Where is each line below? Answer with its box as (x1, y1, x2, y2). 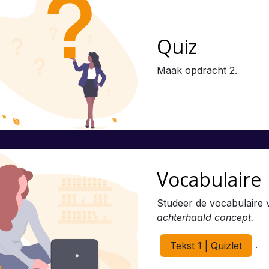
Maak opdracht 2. (156, 64, 237, 76)
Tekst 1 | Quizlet (169, 240, 242, 252)
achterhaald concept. (156, 211, 254, 224)
